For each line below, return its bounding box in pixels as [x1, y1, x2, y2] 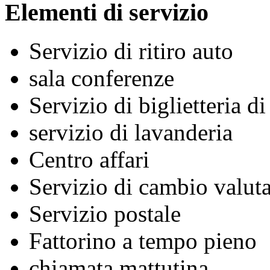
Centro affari [29, 146, 149, 173]
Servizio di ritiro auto [29, 38, 233, 64]
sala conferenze [29, 65, 174, 92]
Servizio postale [29, 201, 181, 227]
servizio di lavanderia [29, 119, 233, 146]
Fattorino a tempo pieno [29, 228, 257, 254]
